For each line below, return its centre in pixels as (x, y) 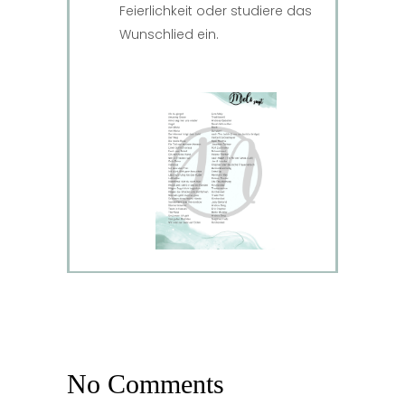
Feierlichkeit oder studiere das (216, 11)
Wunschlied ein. (169, 34)
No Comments (146, 384)
